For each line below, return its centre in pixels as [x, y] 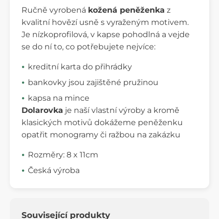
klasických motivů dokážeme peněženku [102, 122]
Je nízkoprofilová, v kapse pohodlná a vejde [106, 34]
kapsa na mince [59, 98]
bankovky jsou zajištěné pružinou [93, 82]
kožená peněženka [126, 10]
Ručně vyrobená [55, 10]
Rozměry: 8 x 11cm [63, 154]
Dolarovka [42, 110]
